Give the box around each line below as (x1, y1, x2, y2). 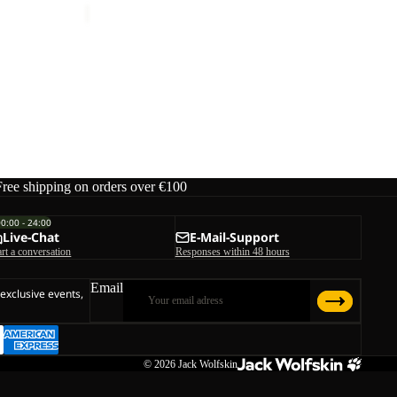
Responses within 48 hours (175, 245, 290, 258)
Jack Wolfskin (177, 357, 237, 370)
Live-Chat (3, 229, 60, 245)
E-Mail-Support (189, 229, 279, 245)
